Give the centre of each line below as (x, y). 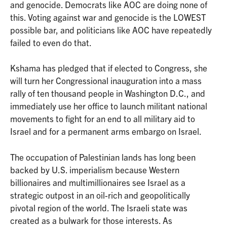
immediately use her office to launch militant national (109, 106)
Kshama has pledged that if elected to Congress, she (109, 68)
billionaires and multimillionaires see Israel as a (98, 182)
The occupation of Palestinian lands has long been (103, 157)
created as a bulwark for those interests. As (91, 220)
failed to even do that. (51, 42)
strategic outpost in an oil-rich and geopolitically (100, 195)
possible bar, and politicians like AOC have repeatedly (111, 29)
